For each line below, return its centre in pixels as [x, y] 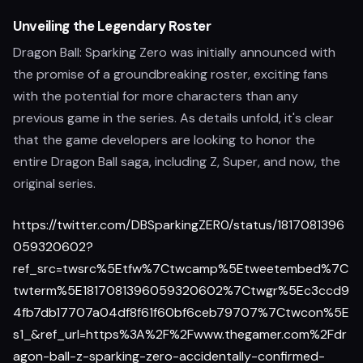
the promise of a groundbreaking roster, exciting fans [171, 74]
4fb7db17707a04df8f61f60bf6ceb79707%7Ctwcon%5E [181, 312]
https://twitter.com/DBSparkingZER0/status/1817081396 [179, 225]
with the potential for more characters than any [156, 96]
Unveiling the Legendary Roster [112, 26]
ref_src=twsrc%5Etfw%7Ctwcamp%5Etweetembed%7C [181, 269]
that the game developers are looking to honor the [164, 140]
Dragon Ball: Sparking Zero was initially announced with [174, 52]
